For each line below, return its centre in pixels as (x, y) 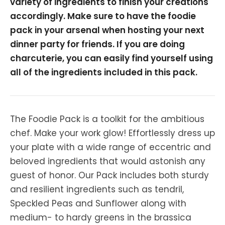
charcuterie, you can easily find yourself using (111, 59)
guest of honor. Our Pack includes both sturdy (109, 176)
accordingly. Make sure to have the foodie (103, 16)
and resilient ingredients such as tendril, (97, 190)
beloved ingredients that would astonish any (108, 161)
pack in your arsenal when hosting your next (107, 30)
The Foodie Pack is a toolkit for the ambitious (107, 119)
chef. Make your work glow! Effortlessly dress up (113, 133)
